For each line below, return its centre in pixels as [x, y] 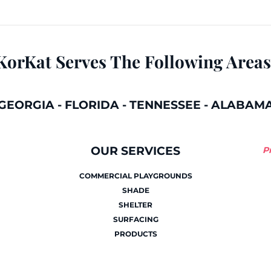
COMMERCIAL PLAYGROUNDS [135, 176]
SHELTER [135, 205]
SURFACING [135, 220]
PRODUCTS [135, 234]
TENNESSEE [165, 105]
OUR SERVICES [135, 151]
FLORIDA [92, 105]
